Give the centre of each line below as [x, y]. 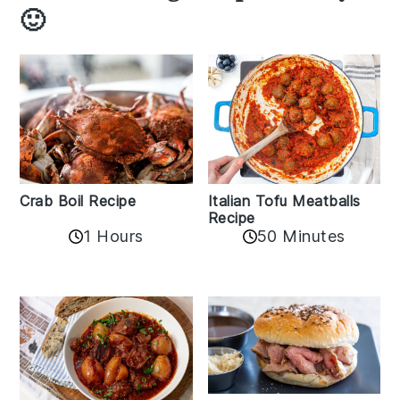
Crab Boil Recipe [78, 201]
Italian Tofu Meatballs [284, 201]
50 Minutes [301, 237]
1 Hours [113, 237]
